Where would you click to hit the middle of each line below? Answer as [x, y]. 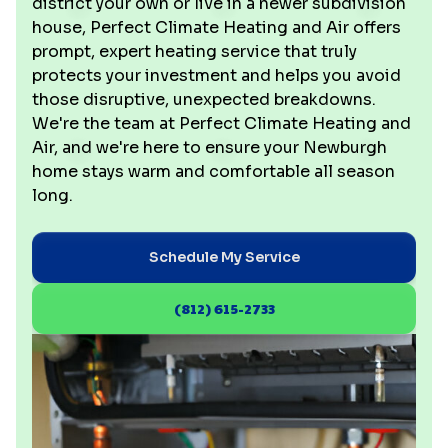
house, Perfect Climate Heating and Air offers [216, 27]
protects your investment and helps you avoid [216, 75]
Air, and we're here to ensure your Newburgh [209, 147]
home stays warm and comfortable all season [213, 171]
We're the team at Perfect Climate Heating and [221, 123]
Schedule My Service [224, 257]
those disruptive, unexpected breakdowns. [204, 99]
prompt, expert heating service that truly [194, 51]
